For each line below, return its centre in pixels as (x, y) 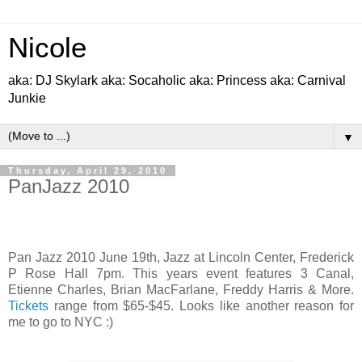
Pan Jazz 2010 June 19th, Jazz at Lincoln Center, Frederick (181, 257)
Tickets (28, 305)
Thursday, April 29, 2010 (88, 170)
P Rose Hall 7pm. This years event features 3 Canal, (181, 273)
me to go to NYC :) (61, 322)
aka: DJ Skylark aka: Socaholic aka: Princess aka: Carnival (177, 80)
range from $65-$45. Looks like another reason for (201, 305)
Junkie (27, 98)
